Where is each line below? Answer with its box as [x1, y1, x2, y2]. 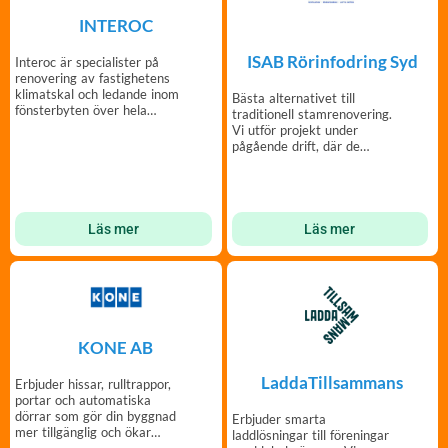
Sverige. [15, 118, 61, 135]
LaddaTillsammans [261, 371, 404, 393]
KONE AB [78, 336, 154, 358]
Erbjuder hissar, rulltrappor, [15, 375, 171, 392]
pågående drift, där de [231, 137, 360, 154]
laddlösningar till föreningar [231, 426, 389, 443]
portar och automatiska [15, 391, 151, 408]
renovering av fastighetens [15, 70, 170, 87]
